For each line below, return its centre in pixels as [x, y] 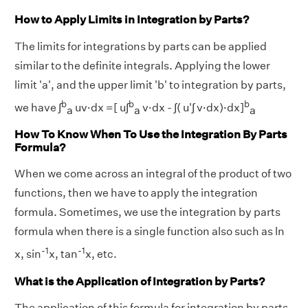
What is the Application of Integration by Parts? [140, 282]
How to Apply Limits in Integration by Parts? [132, 20]
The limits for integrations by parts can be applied [141, 46]
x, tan [63, 254]
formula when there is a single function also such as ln [150, 232]
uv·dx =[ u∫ [101, 107]
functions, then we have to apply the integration [136, 193]
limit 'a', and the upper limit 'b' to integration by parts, [150, 85]
